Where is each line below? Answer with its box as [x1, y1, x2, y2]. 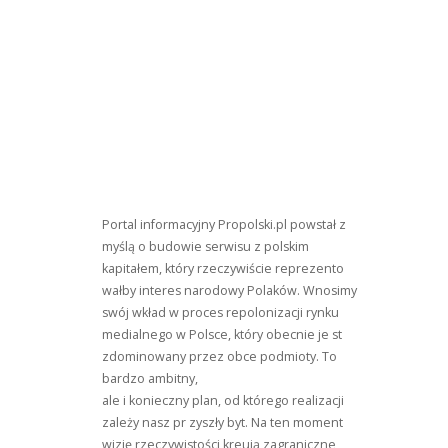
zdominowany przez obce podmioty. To [102, 348, 337, 365]
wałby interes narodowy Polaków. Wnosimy [102, 282, 357, 299]
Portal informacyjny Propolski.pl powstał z [102, 216, 346, 233]
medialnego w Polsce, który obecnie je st [102, 326, 342, 343]
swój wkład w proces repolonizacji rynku [102, 304, 339, 321]
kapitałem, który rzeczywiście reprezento [102, 260, 344, 277]
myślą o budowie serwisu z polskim [102, 238, 309, 255]
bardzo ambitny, [102, 370, 198, 387]
